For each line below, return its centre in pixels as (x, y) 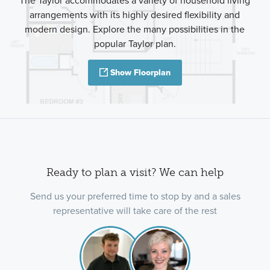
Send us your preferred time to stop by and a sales (135, 196)
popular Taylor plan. (135, 44)
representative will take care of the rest (135, 211)
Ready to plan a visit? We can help (135, 172)
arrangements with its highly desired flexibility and (135, 15)
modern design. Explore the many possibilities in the (135, 30)
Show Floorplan (140, 73)
